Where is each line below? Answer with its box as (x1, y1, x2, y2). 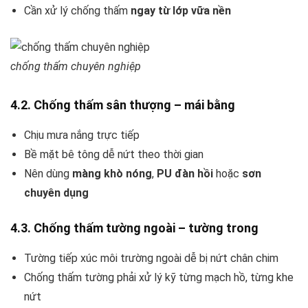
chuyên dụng (24, 186, 89, 199)
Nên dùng (24, 166, 72, 180)
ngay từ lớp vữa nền (131, 3, 231, 17)
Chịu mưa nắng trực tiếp (24, 128, 140, 142)
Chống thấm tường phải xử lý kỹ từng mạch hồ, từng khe (24, 270, 294, 284)
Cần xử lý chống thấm (24, 3, 131, 17)
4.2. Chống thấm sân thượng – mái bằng (10, 97, 235, 112)
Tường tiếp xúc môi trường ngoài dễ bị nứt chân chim (24, 251, 278, 265)
